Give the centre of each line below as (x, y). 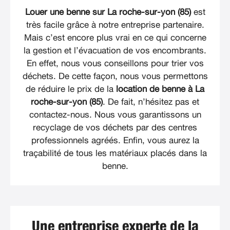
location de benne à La (160, 89)
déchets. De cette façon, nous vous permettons (115, 76)
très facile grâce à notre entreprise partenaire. (115, 25)
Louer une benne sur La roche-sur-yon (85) (108, 12)
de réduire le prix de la (71, 89)
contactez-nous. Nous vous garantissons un (115, 114)
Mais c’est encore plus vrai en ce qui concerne (115, 37)
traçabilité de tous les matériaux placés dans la (115, 153)
